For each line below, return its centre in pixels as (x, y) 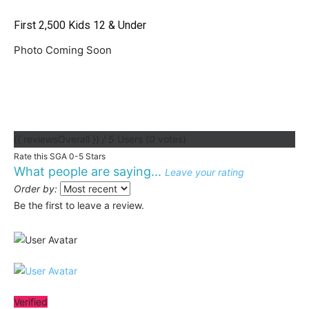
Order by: (36, 189)
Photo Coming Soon (63, 50)
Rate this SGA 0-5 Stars (60, 156)
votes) (171, 139)
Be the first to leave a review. (79, 205)
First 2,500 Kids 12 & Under (80, 25)
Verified (31, 302)
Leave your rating (205, 172)
